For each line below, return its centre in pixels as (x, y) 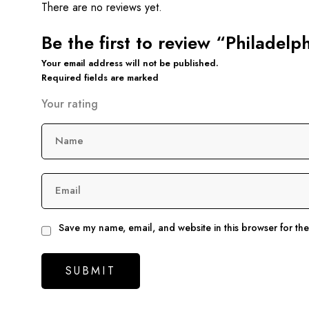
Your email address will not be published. (130, 63)
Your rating (69, 103)
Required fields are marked (100, 77)
